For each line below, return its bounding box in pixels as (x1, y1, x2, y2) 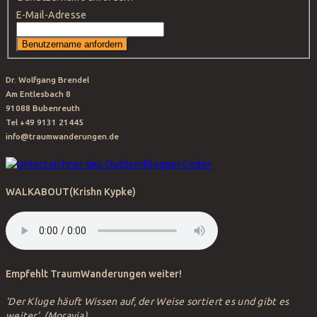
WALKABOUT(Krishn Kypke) (6, 185, 136, 197)
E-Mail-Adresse (16, 8, 87, 21)
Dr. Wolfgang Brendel (6, 74, 89, 84)
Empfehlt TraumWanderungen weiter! (6, 268, 182, 280)
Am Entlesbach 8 (6, 88, 71, 98)
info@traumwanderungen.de (6, 131, 119, 141)
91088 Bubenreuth (6, 103, 80, 113)
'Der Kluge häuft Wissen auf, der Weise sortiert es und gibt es (6, 295, 289, 307)
